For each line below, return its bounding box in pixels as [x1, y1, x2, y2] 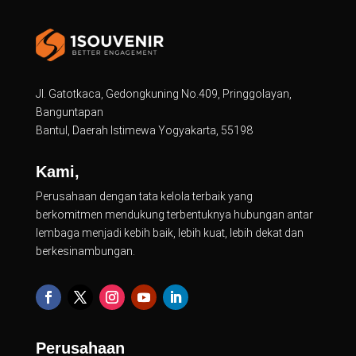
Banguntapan [35, 105, 103, 118]
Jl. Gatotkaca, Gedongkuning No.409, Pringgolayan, [35, 87, 292, 100]
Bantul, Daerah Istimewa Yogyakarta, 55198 [35, 123, 253, 137]
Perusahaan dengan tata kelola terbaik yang [35, 189, 253, 203]
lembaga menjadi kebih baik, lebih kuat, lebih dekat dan [35, 226, 304, 239]
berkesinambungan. [35, 244, 135, 257]
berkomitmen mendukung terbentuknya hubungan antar [35, 207, 313, 221]
